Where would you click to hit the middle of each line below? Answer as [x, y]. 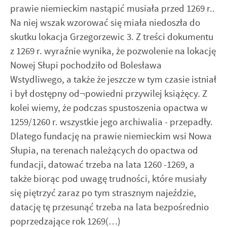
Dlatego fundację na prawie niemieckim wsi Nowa [111, 136]
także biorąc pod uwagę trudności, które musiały [108, 179]
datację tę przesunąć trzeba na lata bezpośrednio [109, 207]
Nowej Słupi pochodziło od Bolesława [86, 65]
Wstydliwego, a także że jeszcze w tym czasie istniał [113, 80]
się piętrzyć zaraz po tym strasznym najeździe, [103, 193]
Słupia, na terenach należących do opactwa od [104, 150]
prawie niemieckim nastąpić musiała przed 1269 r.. [112, 9]
